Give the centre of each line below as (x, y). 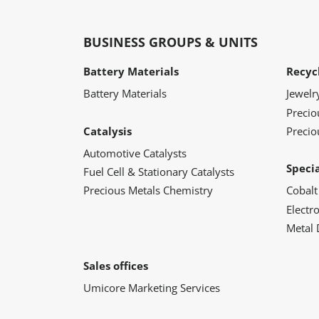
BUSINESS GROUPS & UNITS (171, 42)
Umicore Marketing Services (152, 287)
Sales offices (116, 265)
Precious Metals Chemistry (148, 190)
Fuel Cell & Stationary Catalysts (159, 171)
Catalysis (108, 131)
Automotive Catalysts (135, 153)
